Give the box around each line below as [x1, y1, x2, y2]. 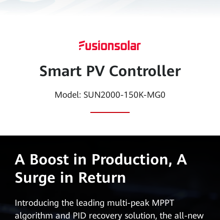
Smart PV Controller [39, 62, 181, 80]
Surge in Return [14, 169, 126, 187]
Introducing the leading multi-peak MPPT [14, 198, 174, 208]
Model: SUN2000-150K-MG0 [54, 89, 165, 100]
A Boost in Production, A [14, 151, 187, 168]
